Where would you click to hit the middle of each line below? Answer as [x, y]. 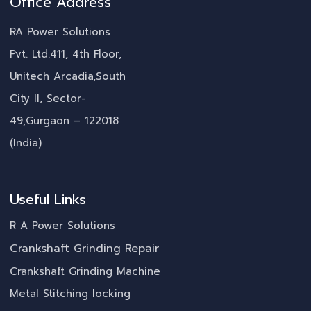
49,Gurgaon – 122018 [64, 121]
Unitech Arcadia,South [68, 77]
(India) [26, 143]
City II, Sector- [48, 99]
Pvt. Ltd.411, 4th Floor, [66, 54]
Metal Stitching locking [70, 294]
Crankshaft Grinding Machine [85, 272]
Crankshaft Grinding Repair [84, 249]
